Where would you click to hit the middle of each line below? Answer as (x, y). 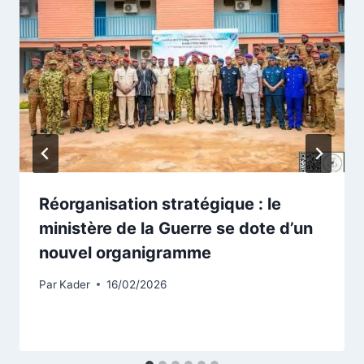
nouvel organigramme (125, 253)
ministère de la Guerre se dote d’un (176, 229)
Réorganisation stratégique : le (160, 204)
